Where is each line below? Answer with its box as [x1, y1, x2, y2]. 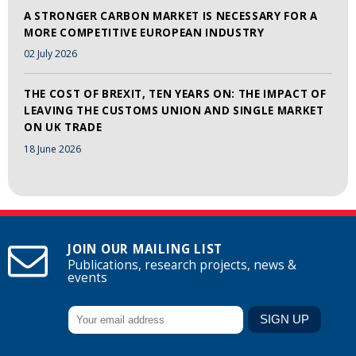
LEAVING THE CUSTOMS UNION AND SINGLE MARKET [24, 103, 324, 118]
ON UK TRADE [24, 120, 103, 135]
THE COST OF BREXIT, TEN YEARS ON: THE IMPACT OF [24, 87, 327, 102]
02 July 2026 [24, 47, 77, 61]
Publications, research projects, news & [68, 256, 296, 273]
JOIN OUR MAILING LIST [68, 240, 223, 257]
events [68, 269, 107, 286]
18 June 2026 [24, 142, 81, 157]
